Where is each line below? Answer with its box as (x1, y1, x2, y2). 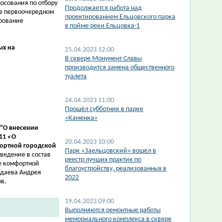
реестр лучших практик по (65, 156, 141, 164)
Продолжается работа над (65, 4, 142, 12)
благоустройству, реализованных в (65, 165, 166, 172)
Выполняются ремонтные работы (65, 207, 161, 214)
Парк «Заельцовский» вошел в (65, 147, 156, 155)
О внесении (3, 124, 38, 132)
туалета (65, 73, 87, 80)
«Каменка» (65, 114, 98, 122)
